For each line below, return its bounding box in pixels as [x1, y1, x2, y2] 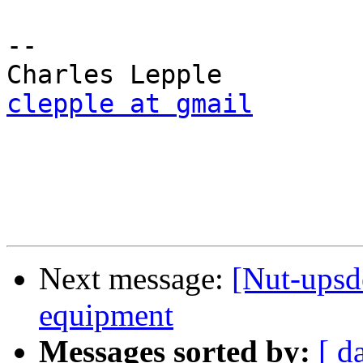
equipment [39, 297, 173, 333]
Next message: [39, 261, 232, 297]
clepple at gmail [6, 89, 253, 119]
